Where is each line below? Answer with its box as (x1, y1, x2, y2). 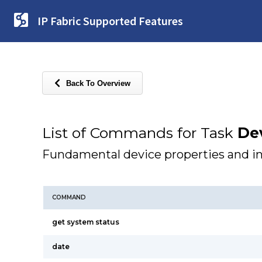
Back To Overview (66, 78, 130, 88)
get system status (52, 218, 119, 226)
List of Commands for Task (42, 124, 237, 142)
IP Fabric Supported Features (37, 13, 183, 28)
